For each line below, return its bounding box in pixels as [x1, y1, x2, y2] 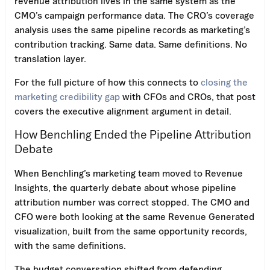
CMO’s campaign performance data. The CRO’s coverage [14, 9, 254, 20]
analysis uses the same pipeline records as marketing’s [14, 24, 250, 35]
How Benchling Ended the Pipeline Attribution [14, 127, 251, 141]
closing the [201, 76, 248, 87]
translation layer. [14, 52, 86, 64]
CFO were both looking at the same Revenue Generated [14, 210, 254, 222]
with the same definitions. [14, 239, 126, 251]
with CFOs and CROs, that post [120, 90, 256, 102]
